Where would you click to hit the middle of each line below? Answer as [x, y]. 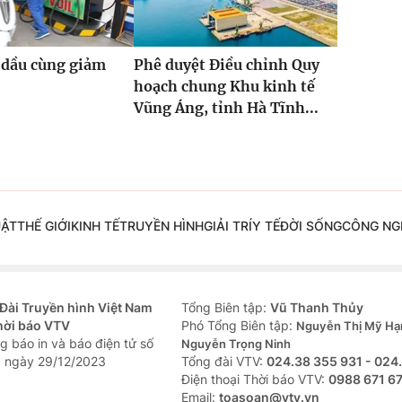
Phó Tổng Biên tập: [239, 326]
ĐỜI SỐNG [310, 226]
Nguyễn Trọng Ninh [236, 344]
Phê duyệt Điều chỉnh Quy [226, 65]
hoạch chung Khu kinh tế [224, 87]
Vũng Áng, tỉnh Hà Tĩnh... [226, 108]
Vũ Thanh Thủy [317, 308]
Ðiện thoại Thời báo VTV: [255, 380]
